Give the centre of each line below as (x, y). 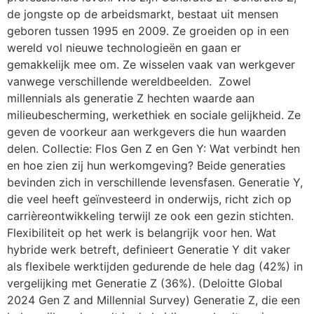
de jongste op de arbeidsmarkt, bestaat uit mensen (143, 14)
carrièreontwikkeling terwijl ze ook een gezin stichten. (150, 216)
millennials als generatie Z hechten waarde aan (131, 98)
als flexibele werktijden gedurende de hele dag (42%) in (155, 266)
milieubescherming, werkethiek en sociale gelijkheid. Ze (154, 115)
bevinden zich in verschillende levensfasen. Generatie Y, (155, 182)
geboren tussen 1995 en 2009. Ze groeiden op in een (148, 30)
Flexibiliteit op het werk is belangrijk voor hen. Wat (142, 232)
